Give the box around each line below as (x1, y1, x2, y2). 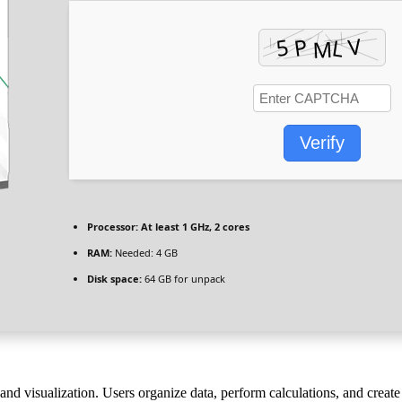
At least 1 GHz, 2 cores (138, 219, 249, 233)
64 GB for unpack (142, 271, 225, 285)
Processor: (87, 219, 138, 233)
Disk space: (87, 271, 142, 285)
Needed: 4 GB (112, 245, 178, 259)
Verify (300, 132, 345, 153)
